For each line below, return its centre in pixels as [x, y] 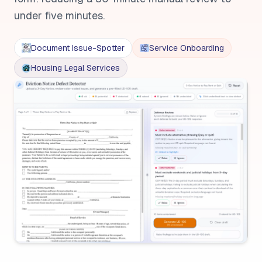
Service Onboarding [187, 48]
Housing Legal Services [75, 68]
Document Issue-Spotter [78, 48]
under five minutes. [59, 15]
